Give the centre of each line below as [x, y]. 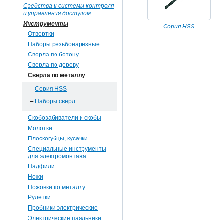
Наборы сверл [55, 101]
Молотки [40, 128]
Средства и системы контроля [69, 6]
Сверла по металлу [57, 75]
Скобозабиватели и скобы [65, 118]
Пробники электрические [63, 208]
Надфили [41, 166]
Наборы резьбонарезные [64, 44]
